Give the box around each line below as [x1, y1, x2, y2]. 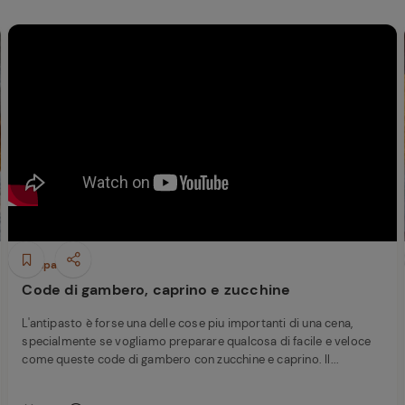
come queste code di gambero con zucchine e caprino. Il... [22, 352, 340, 367]
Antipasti [22, 258, 71, 272]
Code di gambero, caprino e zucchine [22, 280, 291, 299]
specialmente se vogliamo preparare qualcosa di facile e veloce [22, 334, 372, 349]
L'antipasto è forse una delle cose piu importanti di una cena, [22, 316, 353, 331]
